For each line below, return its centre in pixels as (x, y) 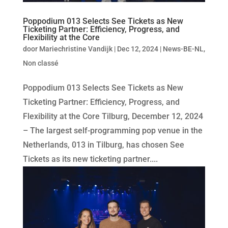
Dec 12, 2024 (137, 49)
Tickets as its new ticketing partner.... (90, 159)
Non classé (40, 63)
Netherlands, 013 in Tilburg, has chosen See (103, 145)
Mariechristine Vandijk (76, 49)
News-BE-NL (183, 49)
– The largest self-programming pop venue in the (112, 131)
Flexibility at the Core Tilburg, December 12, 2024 (113, 117)
